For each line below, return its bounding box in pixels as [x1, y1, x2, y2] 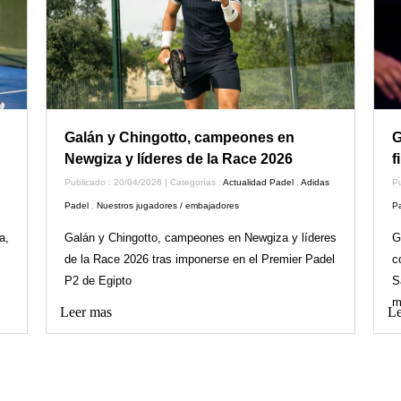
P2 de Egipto [64, 273, 132, 287]
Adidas [300, 176, 329, 187]
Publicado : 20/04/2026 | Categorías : [64, 176, 223, 187]
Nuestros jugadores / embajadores [96, 200, 239, 210]
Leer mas [59, 303, 112, 320]
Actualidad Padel [222, 176, 294, 187]
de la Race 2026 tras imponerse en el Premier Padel [64, 252, 335, 266]
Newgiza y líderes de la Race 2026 [64, 150, 293, 166]
